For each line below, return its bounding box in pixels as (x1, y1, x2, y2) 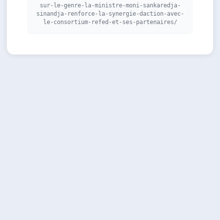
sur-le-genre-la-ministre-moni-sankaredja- (39, 2, 181, 9)
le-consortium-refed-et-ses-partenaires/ (43, 19, 177, 26)
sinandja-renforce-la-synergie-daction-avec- (36, 10, 184, 17)
